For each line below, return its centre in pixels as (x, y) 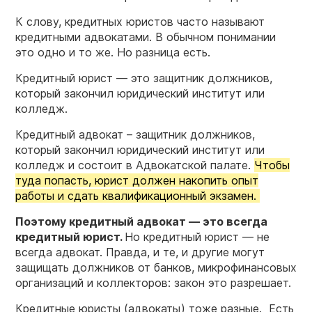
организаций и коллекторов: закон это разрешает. (155, 282)
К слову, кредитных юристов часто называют (140, 21)
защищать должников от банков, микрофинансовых (156, 267)
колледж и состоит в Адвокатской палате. (135, 165)
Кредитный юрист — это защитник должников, (144, 78)
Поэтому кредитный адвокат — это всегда (141, 221)
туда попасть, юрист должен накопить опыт (137, 180)
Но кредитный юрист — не (197, 236)
